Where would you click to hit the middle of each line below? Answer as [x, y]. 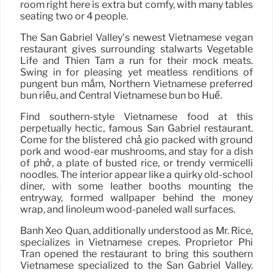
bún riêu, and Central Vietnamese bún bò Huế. [121, 96]
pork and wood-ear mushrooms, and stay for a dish [136, 152]
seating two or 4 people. [74, 16]
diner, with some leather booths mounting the [136, 186]
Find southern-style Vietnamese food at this [136, 117]
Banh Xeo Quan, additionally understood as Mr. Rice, [136, 231]
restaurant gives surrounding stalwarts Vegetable [136, 49]
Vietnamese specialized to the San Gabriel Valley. [136, 266]
